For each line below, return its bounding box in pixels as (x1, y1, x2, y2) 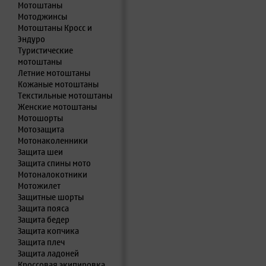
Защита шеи (18, 144, 63, 160)
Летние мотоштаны (18, 65, 90, 81)
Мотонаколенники (18, 133, 88, 148)
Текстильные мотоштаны (18, 88, 112, 103)
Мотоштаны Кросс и (18, 20, 92, 36)
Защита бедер (18, 212, 69, 227)
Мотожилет (18, 178, 61, 194)
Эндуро (18, 31, 45, 47)
